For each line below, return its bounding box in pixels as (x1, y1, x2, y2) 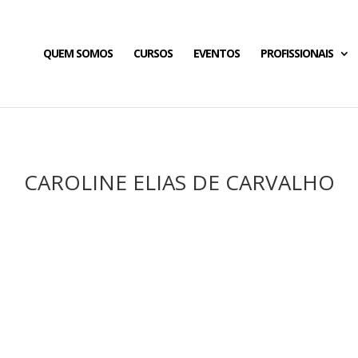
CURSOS (133, 46, 173, 61)
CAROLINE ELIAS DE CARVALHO (23, 167, 335, 197)
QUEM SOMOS (42, 46, 113, 61)
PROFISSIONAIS (260, 46, 333, 61)
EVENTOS (193, 46, 240, 61)
